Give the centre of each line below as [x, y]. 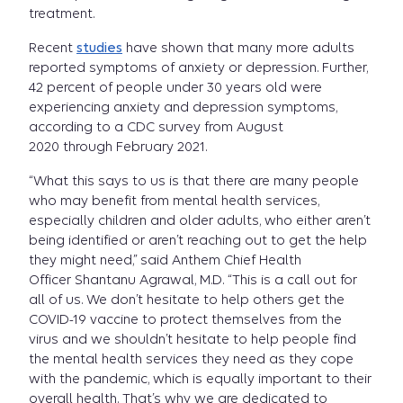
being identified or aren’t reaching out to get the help [198, 240]
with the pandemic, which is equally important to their [200, 379]
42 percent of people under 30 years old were [175, 87]
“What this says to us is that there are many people [194, 181]
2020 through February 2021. [118, 147]
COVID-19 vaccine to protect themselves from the [185, 319]
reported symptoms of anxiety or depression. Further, [198, 67]
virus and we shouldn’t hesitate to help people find [193, 339]
